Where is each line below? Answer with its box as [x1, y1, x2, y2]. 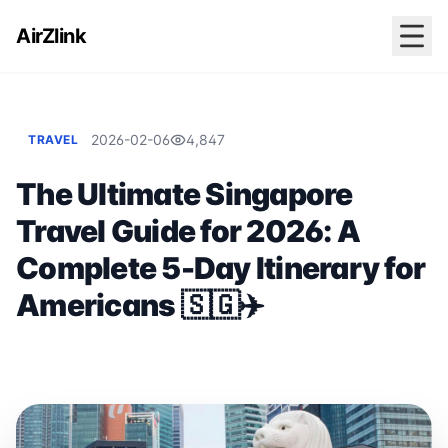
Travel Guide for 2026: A [16, 213, 360, 249]
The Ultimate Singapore [16, 176, 353, 212]
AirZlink [16, 24, 86, 48]
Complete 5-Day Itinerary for [16, 250, 425, 286]
